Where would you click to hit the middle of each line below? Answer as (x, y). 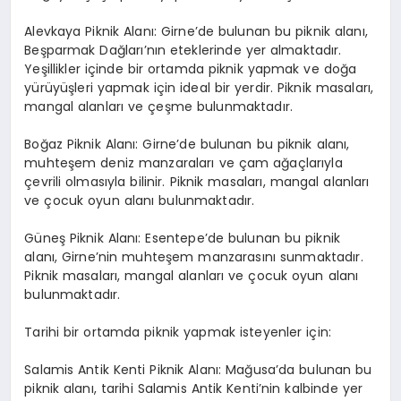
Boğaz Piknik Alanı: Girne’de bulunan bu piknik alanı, (187, 144)
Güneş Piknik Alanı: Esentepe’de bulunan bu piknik (183, 238)
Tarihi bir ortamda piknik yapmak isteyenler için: (178, 332)
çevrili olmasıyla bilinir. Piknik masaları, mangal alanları (197, 181)
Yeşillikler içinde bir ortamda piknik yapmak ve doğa (191, 68)
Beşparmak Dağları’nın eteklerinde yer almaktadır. (183, 50)
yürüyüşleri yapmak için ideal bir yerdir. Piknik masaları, (199, 87)
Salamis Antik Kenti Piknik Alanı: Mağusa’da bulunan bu (198, 369)
